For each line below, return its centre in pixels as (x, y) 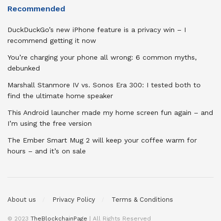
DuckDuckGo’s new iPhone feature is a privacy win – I (97, 29)
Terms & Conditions (142, 200)
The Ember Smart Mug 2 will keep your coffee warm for (102, 140)
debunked (24, 68)
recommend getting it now (52, 40)
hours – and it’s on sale (47, 151)
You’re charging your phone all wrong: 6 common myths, (102, 57)
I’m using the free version (50, 123)
